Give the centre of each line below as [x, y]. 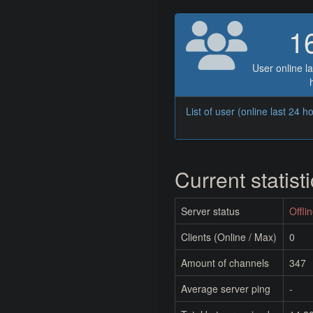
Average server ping [226, 289]
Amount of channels [225, 263]
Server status [210, 211]
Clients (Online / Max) [229, 237]
